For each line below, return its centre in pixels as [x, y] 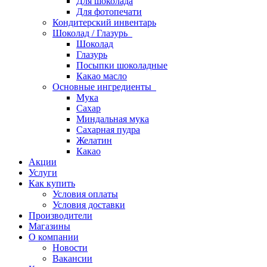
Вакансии [72, 258]
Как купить [52, 183]
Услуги [43, 173]
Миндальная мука [113, 119]
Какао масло [102, 76]
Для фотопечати [109, 12]
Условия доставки [89, 205]
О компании [54, 237]
